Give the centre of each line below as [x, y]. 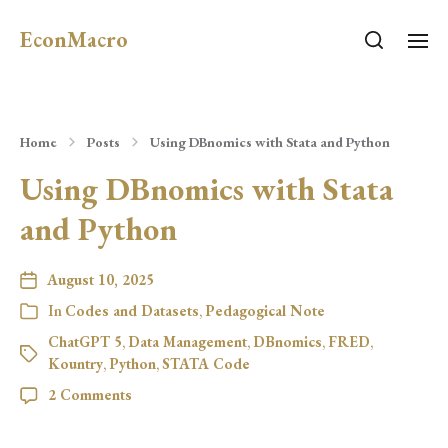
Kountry [75, 363]
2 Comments [90, 394]
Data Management [187, 341]
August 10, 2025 [100, 279]
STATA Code [206, 363]
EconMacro [74, 39]
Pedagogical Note [265, 310]
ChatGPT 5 [85, 341]
